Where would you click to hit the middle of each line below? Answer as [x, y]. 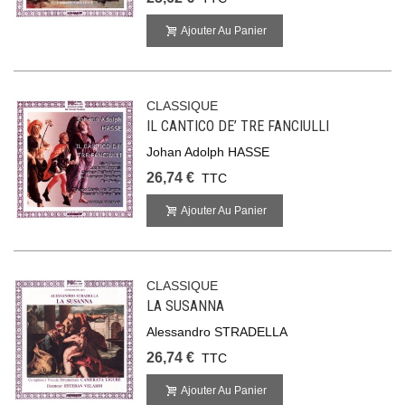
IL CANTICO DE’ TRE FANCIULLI [238, 126]
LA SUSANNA [186, 306]
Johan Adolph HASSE [208, 152]
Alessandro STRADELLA [217, 332]
